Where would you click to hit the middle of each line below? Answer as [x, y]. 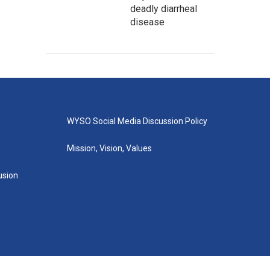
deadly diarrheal [164, 9]
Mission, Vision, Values [109, 148]
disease [147, 22]
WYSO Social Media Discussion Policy [137, 121]
